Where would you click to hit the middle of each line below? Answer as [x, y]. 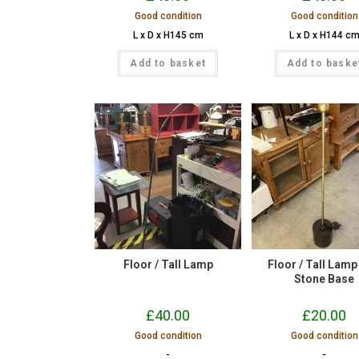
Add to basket [168, 63]
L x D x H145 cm [168, 35]
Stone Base [325, 279]
